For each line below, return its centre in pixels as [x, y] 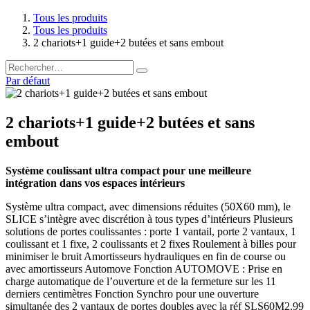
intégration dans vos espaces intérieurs [95, 183]
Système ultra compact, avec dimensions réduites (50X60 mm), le [148, 207]
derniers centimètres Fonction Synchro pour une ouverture [132, 294]
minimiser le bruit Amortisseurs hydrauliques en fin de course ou [146, 257]
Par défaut [28, 81]
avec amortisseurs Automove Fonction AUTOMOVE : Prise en [144, 269]
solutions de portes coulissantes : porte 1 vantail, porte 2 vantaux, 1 [151, 232]
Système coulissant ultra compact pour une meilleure [128, 171]
